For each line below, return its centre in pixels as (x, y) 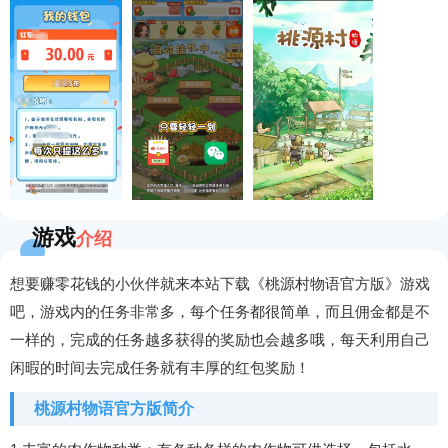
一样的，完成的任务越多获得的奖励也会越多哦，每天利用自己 (220, 339)
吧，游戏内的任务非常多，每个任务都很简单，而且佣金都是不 (220, 311)
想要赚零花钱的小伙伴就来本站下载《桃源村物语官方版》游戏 (220, 283)
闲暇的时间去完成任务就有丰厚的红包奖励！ (160, 367)
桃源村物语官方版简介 (114, 408)
